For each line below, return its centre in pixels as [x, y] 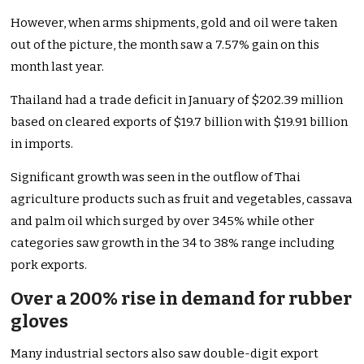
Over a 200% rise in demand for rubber [182, 299]
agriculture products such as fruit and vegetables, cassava [182, 199]
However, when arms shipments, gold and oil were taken [174, 23]
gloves [40, 322]
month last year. [59, 67]
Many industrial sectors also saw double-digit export [165, 354]
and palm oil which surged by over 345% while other [163, 221]
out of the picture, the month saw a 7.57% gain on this [165, 45]
